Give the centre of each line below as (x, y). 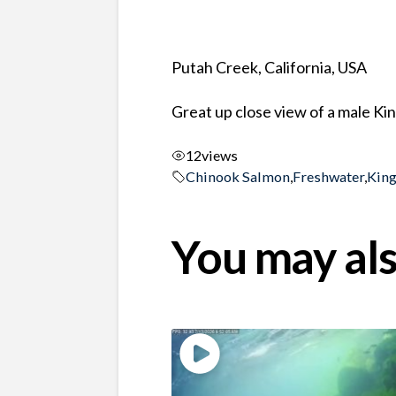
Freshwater (329, 176)
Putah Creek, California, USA (270, 67)
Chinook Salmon (238, 176)
